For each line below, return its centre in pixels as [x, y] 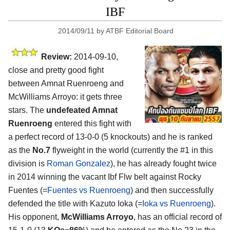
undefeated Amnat [82, 110]
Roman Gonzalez [79, 163]
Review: [56, 56]
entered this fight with [92, 123]
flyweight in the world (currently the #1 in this [132, 150]
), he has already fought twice [164, 163]
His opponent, [34, 217]
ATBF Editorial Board [139, 31]
